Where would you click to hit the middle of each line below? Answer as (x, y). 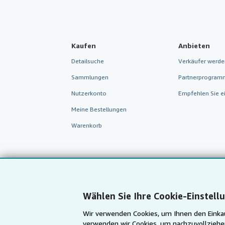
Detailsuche (88, 61)
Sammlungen (90, 77)
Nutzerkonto (89, 93)
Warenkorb (87, 125)
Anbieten (194, 45)
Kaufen (84, 45)
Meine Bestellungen (99, 109)
